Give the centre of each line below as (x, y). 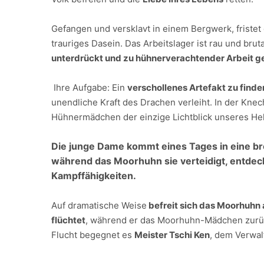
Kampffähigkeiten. (94, 176)
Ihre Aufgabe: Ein (89, 88)
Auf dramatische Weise (99, 205)
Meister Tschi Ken (172, 235)
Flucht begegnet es (93, 235)
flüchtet (68, 220)
